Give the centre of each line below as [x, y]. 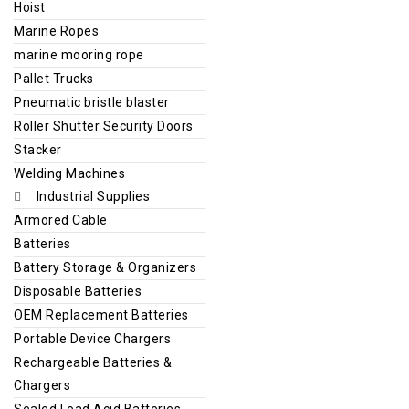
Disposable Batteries [78, 291]
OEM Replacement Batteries [101, 315]
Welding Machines [69, 173]
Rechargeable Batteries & [93, 362]
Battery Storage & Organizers [105, 267]
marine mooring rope [79, 54]
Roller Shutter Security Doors [104, 126]
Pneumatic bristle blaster [92, 102]
